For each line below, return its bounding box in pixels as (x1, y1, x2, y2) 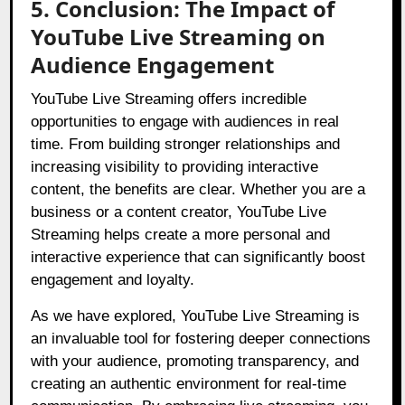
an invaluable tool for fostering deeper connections (31, 330, 372, 348)
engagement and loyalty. (31, 271, 195, 289)
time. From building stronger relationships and (31, 136, 341, 154)
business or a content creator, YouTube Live (31, 203, 327, 221)
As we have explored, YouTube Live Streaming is (31, 307, 361, 325)
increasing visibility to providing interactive (31, 158, 319, 176)
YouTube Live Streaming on (31, 22, 326, 52)
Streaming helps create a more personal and (31, 226, 331, 244)
